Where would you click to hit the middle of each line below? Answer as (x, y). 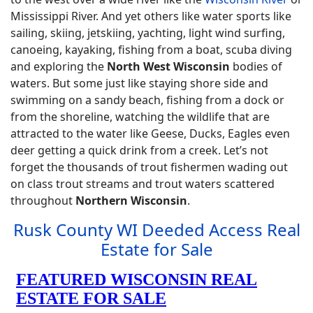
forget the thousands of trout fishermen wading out (149, 167)
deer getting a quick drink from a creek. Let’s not (139, 150)
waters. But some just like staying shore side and (139, 83)
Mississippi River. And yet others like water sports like (151, 16)
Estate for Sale (156, 249)
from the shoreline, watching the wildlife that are (140, 117)
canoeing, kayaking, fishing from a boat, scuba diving (151, 50)
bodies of (256, 66)
